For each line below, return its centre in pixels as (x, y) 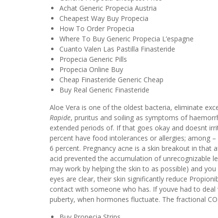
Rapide (60, 117)
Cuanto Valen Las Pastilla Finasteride (117, 49)
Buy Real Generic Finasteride (104, 90)
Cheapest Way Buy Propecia (104, 18)
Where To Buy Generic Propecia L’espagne (127, 38)
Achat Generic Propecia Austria (108, 8)
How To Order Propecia (97, 28)
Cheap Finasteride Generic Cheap (111, 79)
